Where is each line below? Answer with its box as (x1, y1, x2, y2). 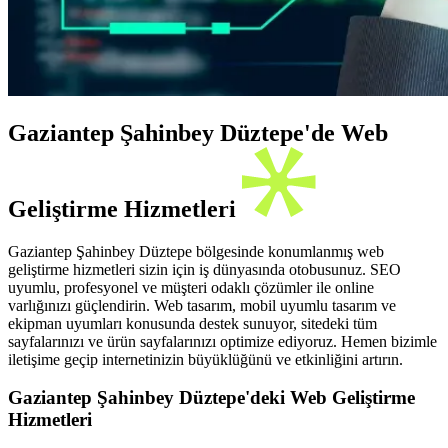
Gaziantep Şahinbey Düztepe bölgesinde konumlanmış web (8, 242, 384, 260)
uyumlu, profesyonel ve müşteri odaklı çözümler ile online (8, 278, 374, 296)
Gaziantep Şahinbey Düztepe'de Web (8, 119, 388, 146)
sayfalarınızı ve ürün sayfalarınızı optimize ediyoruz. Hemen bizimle (8, 332, 437, 350)
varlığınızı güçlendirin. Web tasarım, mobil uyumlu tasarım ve (8, 296, 396, 314)
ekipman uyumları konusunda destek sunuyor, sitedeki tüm (8, 314, 377, 332)
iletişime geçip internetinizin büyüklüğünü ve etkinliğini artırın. (8, 350, 403, 368)
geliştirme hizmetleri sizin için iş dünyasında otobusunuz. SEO (8, 260, 401, 278)
